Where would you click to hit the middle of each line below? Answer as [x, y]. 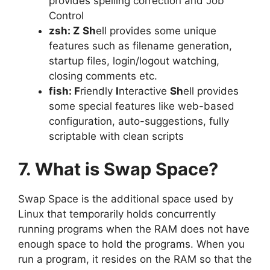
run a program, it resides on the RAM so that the [135, 259]
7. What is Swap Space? [118, 169]
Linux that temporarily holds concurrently [117, 214]
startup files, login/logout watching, [134, 61]
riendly [98, 91]
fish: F [64, 91]
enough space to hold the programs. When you [131, 244]
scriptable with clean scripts [116, 136]
